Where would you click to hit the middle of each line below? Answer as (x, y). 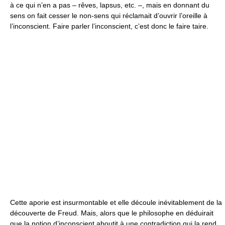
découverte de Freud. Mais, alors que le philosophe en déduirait (112, 213)
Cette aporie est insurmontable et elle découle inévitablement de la (116, 202)
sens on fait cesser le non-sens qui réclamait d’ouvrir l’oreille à (109, 16)
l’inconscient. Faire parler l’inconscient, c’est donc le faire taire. (109, 26)
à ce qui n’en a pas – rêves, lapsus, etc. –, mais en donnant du (110, 5)
